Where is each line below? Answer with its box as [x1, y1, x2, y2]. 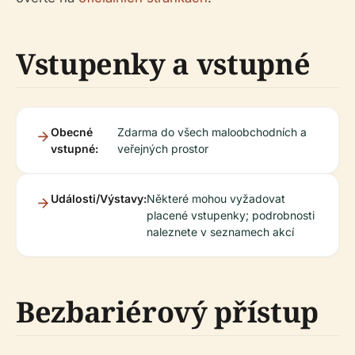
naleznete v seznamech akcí [147, 225, 294, 239]
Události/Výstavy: [51, 192, 147, 205]
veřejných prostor [116, 142, 208, 155]
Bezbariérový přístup [16, 292, 319, 331]
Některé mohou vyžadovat [147, 192, 285, 205]
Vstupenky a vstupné [16, 44, 311, 83]
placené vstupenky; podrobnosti [147, 208, 315, 222]
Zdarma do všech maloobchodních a [116, 125, 307, 139]
